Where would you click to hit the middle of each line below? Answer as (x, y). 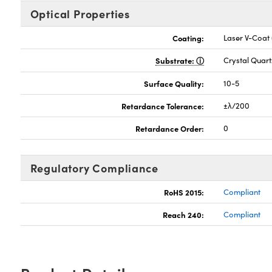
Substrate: (176, 60)
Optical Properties (80, 14)
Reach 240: (184, 214)
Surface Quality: (174, 83)
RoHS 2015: (184, 192)
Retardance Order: (170, 128)
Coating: (189, 38)
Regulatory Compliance (94, 168)
